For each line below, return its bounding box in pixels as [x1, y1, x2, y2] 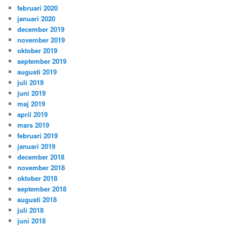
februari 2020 [17, 3, 58, 13]
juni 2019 [17, 88, 46, 98]
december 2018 [17, 152, 65, 162]
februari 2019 [17, 130, 58, 140]
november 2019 [17, 34, 65, 45]
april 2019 [17, 109, 48, 119]
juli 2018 [17, 205, 44, 215]
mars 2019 [17, 120, 50, 130]
